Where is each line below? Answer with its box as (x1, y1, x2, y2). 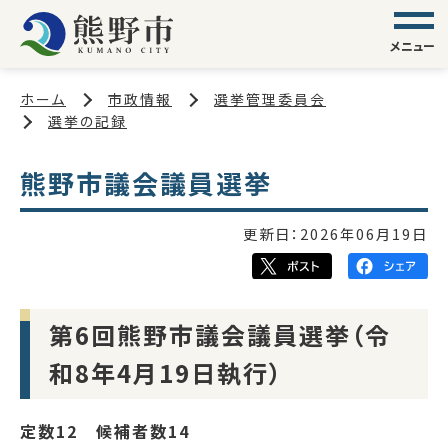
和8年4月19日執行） (49, 354, 284, 390)
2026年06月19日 (300, 223, 428, 245)
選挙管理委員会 (214, 89, 326, 109)
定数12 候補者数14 (20, 419, 190, 444)
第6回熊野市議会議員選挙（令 (49, 316, 392, 352)
